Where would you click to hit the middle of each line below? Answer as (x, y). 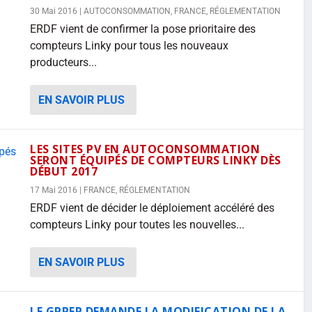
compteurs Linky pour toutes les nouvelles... (137, 225)
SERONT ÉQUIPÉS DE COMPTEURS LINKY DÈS (156, 160)
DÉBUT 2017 (64, 171)
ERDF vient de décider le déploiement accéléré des (152, 208)
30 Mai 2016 (54, 11)
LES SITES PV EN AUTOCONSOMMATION (145, 149)
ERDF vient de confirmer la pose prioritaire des (143, 29)
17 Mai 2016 (54, 190)
